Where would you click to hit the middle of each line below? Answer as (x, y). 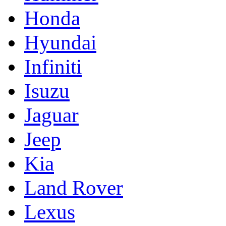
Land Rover (74, 188)
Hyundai (60, 42)
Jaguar (51, 115)
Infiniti (53, 67)
